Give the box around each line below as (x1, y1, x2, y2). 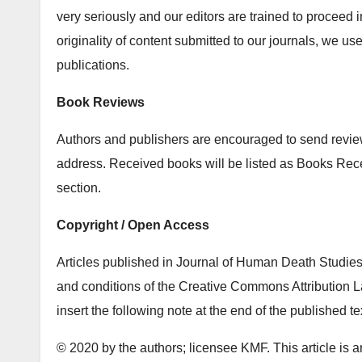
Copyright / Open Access (57, 218, 209, 232)
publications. (57, 58, 129, 72)
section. (57, 181, 101, 195)
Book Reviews (57, 95, 145, 109)
